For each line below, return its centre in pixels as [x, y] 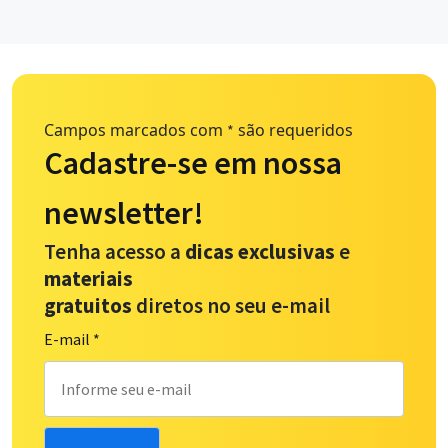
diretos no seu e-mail [231, 306]
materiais [90, 279]
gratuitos [88, 306]
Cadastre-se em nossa [193, 163]
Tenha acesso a [114, 252]
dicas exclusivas [260, 252]
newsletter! [124, 213]
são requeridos [293, 130]
